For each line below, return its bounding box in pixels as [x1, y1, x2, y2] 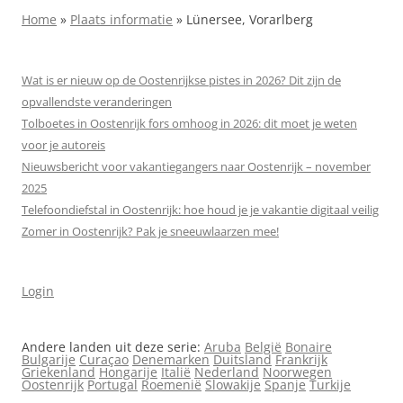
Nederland [194, 363, 259, 381]
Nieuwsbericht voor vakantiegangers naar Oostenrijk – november [22, 158, 371, 175]
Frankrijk [275, 351, 327, 368]
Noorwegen [263, 363, 332, 381]
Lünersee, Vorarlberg [183, 11, 313, 28]
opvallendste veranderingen [22, 94, 172, 110]
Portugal [87, 376, 138, 393]
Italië [161, 363, 191, 381]
